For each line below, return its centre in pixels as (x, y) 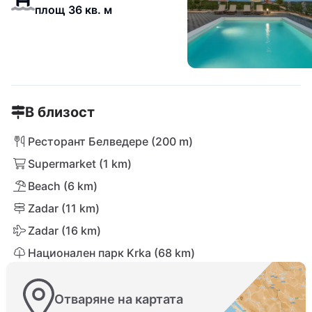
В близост (60, 112)
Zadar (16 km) (64, 231)
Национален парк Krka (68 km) (111, 253)
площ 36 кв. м (73, 10)
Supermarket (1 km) (80, 164)
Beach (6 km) (63, 186)
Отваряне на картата (119, 299)
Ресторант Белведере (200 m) (110, 141)
